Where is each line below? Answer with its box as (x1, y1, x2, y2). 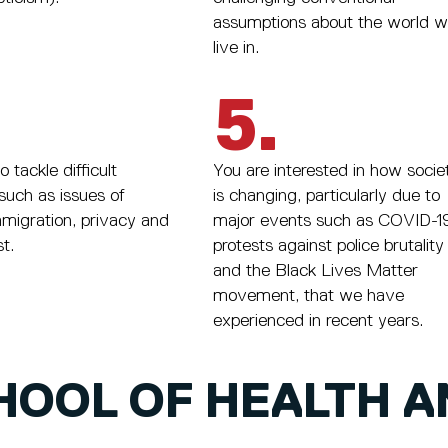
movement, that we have (213, 287, 405, 306)
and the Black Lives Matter (213, 262, 419, 281)
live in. (213, 39, 260, 58)
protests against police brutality (213, 237, 445, 256)
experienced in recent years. (213, 312, 424, 331)
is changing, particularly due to (213, 187, 441, 206)
